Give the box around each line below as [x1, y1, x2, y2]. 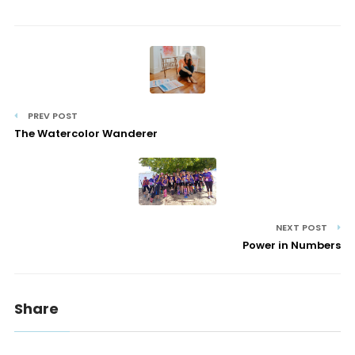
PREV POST [25, 109, 78, 122]
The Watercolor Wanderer [13, 126, 158, 141]
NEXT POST [276, 221, 330, 234]
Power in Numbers [242, 238, 342, 253]
